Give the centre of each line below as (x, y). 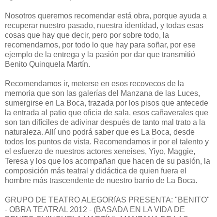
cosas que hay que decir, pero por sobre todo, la (87, 35)
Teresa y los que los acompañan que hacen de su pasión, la (108, 161)
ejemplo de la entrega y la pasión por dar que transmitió (100, 54)
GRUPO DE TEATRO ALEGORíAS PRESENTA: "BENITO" (107, 200)
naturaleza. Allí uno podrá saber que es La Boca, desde (100, 132)
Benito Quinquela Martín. (47, 64)
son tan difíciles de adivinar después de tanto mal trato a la (105, 122)
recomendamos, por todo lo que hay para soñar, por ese (100, 45)
